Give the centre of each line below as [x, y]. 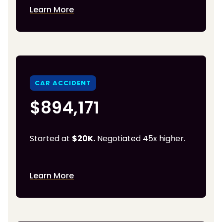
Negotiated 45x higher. [140, 139]
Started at [51, 139]
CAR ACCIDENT [63, 83]
